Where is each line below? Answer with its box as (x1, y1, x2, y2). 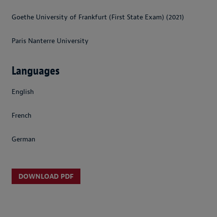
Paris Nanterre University (12, 37, 89, 46)
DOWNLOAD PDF (18, 172, 74, 181)
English (12, 88, 34, 96)
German (12, 135, 35, 143)
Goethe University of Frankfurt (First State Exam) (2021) (12, 13, 184, 22)
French (12, 111, 31, 120)
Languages (12, 63, 60, 78)
